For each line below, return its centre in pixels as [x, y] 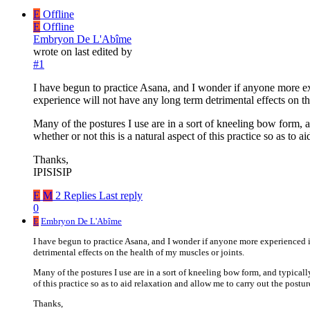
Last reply [121, 195]
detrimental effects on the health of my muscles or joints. [139, 252]
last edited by [103, 51]
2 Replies [76, 195]
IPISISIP [53, 172]
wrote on [54, 51]
